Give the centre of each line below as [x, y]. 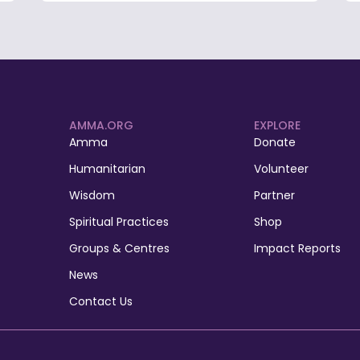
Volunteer [281, 168]
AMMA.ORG [101, 125]
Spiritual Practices [119, 221]
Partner [274, 195]
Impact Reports [297, 248]
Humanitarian [107, 168]
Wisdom [92, 195]
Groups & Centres [119, 248]
